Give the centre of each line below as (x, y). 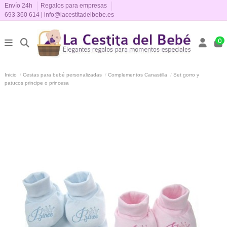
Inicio (11, 74)
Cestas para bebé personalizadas (63, 74)
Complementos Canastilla (138, 74)
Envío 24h (19, 5)
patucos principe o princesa (37, 83)
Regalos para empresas (74, 5)
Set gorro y (186, 74)
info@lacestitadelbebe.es (79, 14)
